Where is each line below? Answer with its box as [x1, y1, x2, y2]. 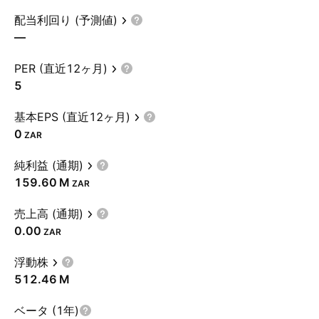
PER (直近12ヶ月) [14, 61, 108, 75]
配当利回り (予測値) [14, 13, 117, 27]
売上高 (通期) [14, 206, 83, 221]
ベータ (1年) [14, 303, 79, 318]
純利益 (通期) [14, 158, 83, 172]
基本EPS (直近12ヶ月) [14, 110, 130, 124]
